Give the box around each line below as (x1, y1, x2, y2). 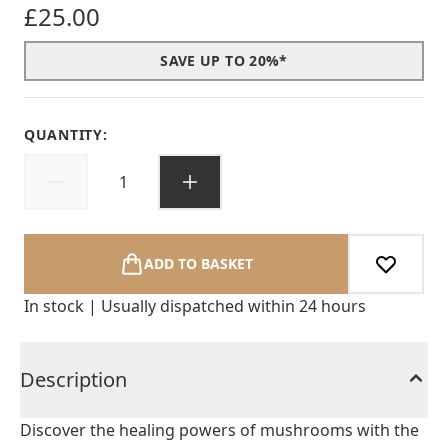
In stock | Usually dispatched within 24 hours (24, 295, 366, 317)
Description (20, 366, 127, 393)
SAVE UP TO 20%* (160, 51, 288, 70)
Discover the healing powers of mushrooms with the (20, 419, 419, 441)
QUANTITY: (24, 125, 108, 144)
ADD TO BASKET (143, 254, 253, 273)
